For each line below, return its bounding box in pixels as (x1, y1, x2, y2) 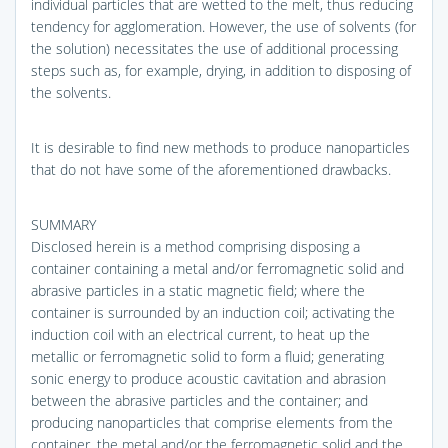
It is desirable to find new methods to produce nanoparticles (31, 137, 410, 157)
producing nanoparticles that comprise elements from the (31, 412, 393, 432)
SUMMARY (31, 214, 96, 234)
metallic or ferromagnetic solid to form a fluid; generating (31, 346, 384, 366)
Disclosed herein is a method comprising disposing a (31, 236, 360, 256)
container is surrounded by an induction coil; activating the (31, 302, 395, 322)
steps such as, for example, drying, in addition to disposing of (31, 60, 411, 80)
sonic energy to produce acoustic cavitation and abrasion (31, 368, 386, 388)
